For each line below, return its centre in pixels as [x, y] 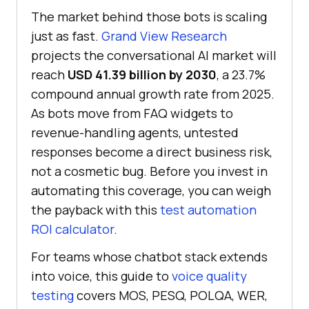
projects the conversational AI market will [154, 56]
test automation [208, 210]
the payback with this [96, 210]
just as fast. [66, 36]
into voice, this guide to [101, 276]
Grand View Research [164, 36]
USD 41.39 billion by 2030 [142, 75]
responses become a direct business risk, [152, 152]
